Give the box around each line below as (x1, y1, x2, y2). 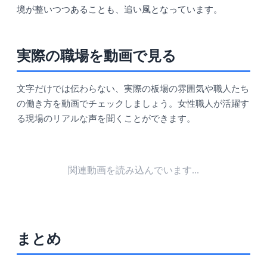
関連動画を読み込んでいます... (68, 165, 199, 176)
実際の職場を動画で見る (17, 48, 176, 64)
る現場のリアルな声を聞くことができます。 (17, 114, 195, 124)
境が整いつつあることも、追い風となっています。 (17, 5, 222, 15)
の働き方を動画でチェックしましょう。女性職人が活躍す (17, 99, 249, 109)
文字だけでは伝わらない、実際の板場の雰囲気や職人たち (17, 84, 249, 94)
